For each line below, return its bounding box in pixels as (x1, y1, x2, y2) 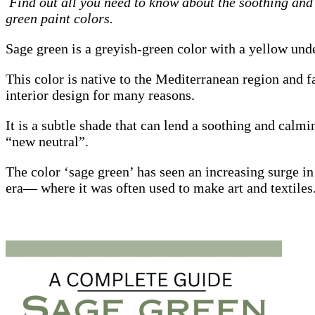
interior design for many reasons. (6, 86, 195, 103)
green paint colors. (6, 10, 117, 26)
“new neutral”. (6, 133, 89, 149)
